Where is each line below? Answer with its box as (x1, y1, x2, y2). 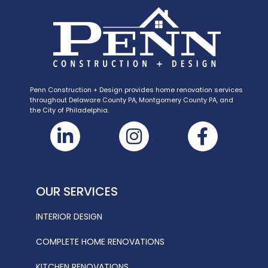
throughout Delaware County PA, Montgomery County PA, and (30, 95, 233, 105)
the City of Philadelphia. (30, 105, 109, 115)
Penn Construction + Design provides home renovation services (30, 84, 243, 95)
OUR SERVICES (36, 182, 118, 200)
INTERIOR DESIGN (36, 210, 102, 223)
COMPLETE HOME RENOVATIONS (36, 235, 165, 248)
